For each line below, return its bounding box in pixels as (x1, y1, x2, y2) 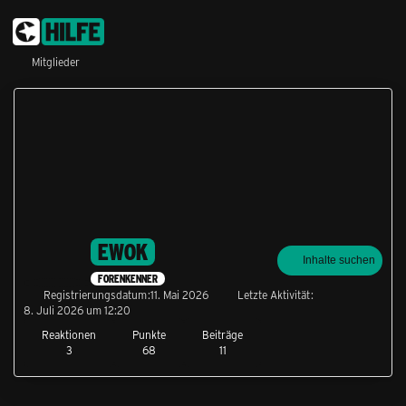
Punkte (132, 327, 166, 343)
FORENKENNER (98, 272, 158, 286)
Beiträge (202, 327, 243, 343)
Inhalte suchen (303, 254, 375, 267)
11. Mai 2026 (150, 287, 208, 303)
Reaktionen (42, 327, 96, 343)
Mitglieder (32, 54, 80, 69)
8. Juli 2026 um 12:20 (24, 303, 130, 318)
